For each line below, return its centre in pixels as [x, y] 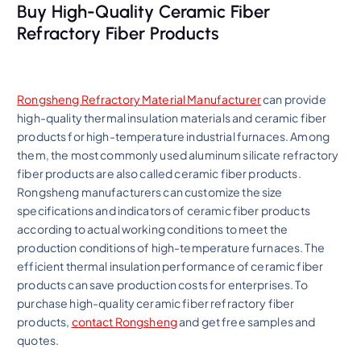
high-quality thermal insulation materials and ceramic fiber [172, 117]
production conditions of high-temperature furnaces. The [171, 247]
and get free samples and [246, 321]
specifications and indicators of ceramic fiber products [164, 210]
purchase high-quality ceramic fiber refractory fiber [156, 303]
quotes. [38, 340]
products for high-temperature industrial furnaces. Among [173, 136]
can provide [294, 99]
